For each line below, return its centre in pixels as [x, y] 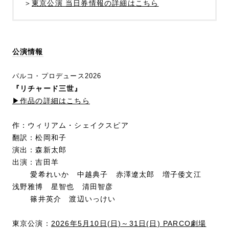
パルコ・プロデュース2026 [57, 76]
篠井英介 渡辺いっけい [64, 199]
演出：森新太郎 [39, 150]
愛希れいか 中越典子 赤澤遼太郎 [87, 174]
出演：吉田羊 [36, 162]
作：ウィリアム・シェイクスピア [70, 125]
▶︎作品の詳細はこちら [51, 100]
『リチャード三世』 [47, 88]
